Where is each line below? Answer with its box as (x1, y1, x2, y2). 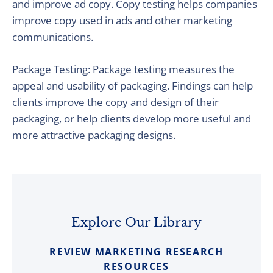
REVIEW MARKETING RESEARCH (49, 245, 224, 259)
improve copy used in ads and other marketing (12, 13, 232, 28)
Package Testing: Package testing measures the (12, 62, 235, 77)
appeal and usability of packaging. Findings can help (12, 79, 253, 93)
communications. (12, 30, 93, 44)
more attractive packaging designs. (12, 128, 175, 143)
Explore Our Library (71, 215, 202, 230)
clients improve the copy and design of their (12, 95, 219, 110)
